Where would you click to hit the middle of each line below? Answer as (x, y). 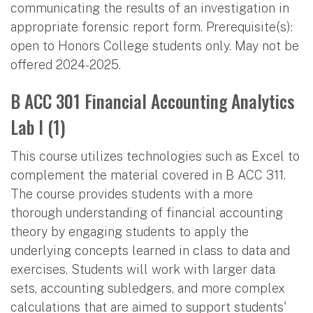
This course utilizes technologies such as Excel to (155, 156)
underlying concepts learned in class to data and (150, 250)
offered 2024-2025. (66, 64)
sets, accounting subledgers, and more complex (148, 288)
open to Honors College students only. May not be (155, 45)
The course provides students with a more (132, 194)
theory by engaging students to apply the (130, 231)
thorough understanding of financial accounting (147, 212)
